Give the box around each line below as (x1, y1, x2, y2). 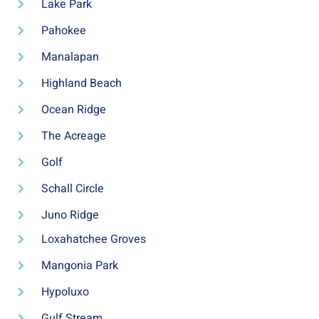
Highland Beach (41, 75, 122, 93)
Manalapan (41, 48, 99, 66)
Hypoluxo (41, 283, 89, 301)
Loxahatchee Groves (41, 231, 146, 249)
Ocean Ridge (41, 101, 106, 119)
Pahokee (41, 22, 86, 40)
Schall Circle (41, 180, 104, 198)
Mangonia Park (41, 257, 118, 275)
